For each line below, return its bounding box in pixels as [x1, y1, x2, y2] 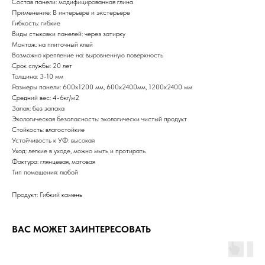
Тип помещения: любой [12, 168, 78, 176]
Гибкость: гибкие [12, 19, 60, 27]
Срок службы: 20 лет [12, 62, 72, 70]
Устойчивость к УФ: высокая [12, 136, 95, 144]
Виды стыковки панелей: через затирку [12, 30, 125, 38]
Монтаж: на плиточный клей [12, 40, 93, 49]
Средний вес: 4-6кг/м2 [12, 93, 79, 102]
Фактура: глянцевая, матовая [12, 157, 95, 166]
